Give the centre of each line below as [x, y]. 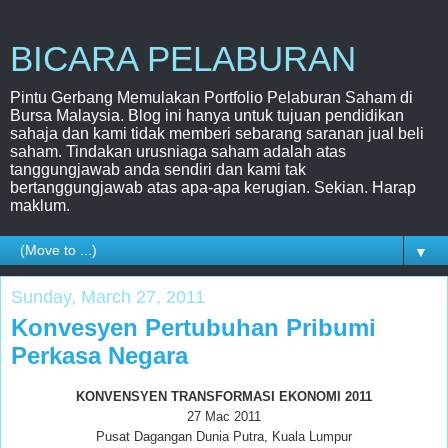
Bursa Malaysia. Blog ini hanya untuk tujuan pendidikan [207, 115]
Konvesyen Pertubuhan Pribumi [193, 327]
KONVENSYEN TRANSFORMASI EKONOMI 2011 [224, 396]
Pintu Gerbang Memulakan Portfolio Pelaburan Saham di [211, 97]
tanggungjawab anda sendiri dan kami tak [158, 169]
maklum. [40, 205]
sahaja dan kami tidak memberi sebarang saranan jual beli [217, 133]
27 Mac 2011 [224, 416]
